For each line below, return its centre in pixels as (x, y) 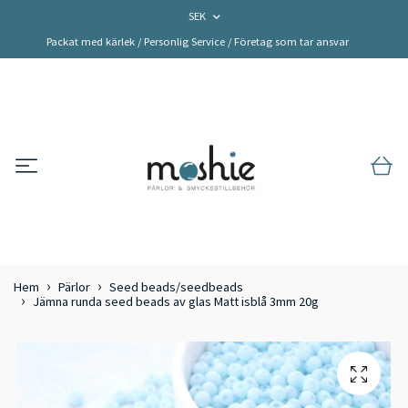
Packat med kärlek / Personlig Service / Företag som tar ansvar (197, 41)
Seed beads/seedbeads (176, 287)
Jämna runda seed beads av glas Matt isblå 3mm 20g (176, 302)
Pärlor (74, 287)
